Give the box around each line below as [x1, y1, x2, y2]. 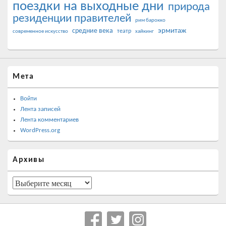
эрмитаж [158, 27, 186, 35]
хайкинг [135, 28, 154, 34]
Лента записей [20, 105, 61, 112]
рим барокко [135, 17, 165, 23]
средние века [72, 27, 113, 34]
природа [168, 1, 210, 13]
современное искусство [13, 28, 68, 34]
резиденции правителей [13, 13, 131, 25]
